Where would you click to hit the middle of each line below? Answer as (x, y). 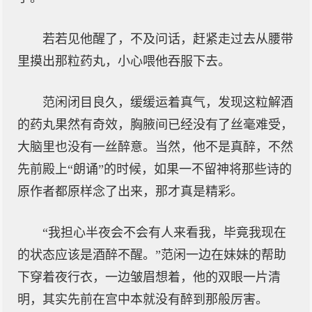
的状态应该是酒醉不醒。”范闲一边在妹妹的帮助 (152, 255)
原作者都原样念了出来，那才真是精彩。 (130, 192)
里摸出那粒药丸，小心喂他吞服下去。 (124, 61)
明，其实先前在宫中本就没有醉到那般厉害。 (143, 299)
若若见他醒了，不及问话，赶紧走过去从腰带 (168, 39)
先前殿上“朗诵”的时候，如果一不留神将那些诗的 (155, 169)
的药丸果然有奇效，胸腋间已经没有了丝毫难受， (155, 125)
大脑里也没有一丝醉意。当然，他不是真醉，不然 (155, 147)
